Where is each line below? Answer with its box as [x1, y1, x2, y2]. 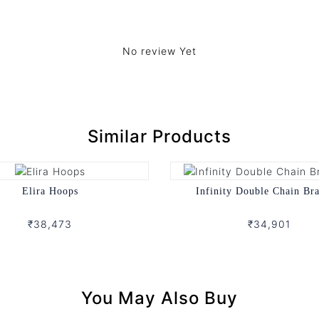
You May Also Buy [81, 287, 238, 308]
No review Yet [122, 45, 197, 58]
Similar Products [88, 126, 231, 147]
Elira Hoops [21, 185, 78, 197]
